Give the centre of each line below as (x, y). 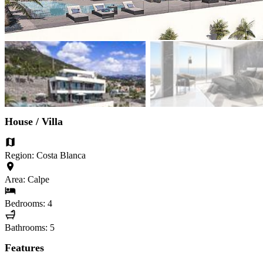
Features (24, 248)
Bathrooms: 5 (30, 228)
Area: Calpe (27, 179)
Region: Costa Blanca (45, 155)
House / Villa (34, 121)
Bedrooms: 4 (28, 204)
